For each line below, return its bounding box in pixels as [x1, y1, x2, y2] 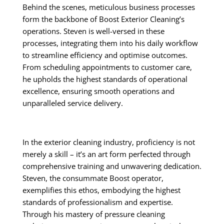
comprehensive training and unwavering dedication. [22, 161, 201, 171]
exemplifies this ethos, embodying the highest [22, 185, 180, 195]
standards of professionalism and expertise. [22, 197, 173, 207]
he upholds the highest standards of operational [22, 74, 187, 84]
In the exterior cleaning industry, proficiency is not [22, 137, 195, 147]
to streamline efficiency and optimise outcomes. [22, 50, 187, 60]
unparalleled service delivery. [22, 98, 123, 108]
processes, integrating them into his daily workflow [22, 38, 198, 48]
